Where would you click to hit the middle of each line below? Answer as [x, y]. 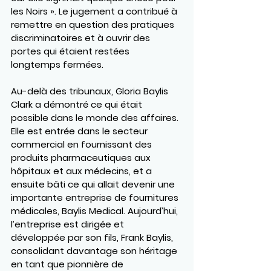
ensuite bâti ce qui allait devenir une [94, 184]
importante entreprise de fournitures [96, 197]
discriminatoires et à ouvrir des [82, 38]
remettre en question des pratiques [94, 24]
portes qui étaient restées [71, 51]
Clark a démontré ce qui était [78, 104]
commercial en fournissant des [83, 144]
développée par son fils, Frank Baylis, [93, 237]
